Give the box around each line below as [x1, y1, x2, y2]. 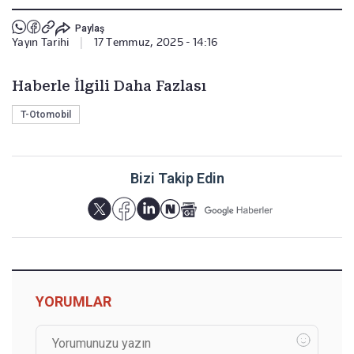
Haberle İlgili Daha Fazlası [12, 77, 206, 95]
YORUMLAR [36, 293, 111, 311]
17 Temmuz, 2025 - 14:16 [93, 36, 218, 49]
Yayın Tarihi [12, 36, 70, 49]
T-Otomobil [21, 109, 71, 121]
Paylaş [74, 22, 104, 34]
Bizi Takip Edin [130, 170, 224, 187]
